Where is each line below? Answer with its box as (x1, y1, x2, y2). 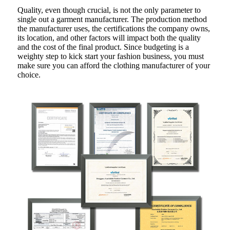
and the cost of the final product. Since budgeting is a (17, 42, 189, 51)
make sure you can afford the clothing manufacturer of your (17, 61, 210, 70)
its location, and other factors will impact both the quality (17, 33, 201, 42)
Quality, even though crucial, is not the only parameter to (17, 5, 201, 14)
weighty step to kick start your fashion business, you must (17, 51, 204, 61)
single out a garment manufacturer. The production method (17, 14, 207, 24)
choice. (17, 70, 41, 79)
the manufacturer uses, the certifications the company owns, (17, 24, 210, 33)
